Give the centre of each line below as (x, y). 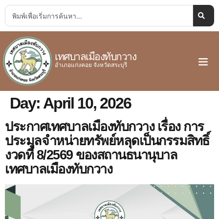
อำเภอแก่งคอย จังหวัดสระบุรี (91, 65)
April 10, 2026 (87, 103)
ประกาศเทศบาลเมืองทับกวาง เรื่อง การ (104, 127)
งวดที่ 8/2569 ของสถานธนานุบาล (91, 155)
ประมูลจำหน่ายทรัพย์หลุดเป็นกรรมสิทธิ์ (107, 141)
